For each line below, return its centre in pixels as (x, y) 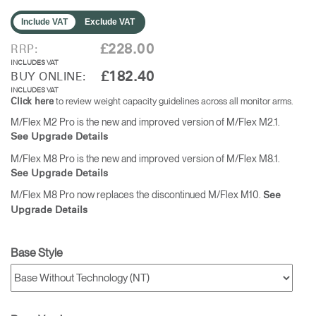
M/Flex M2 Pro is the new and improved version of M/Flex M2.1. (145, 122)
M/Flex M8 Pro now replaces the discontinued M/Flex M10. (137, 195)
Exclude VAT (110, 22)
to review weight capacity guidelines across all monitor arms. (173, 101)
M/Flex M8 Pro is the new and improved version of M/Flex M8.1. (145, 158)
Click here (32, 102)
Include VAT (44, 22)
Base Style (37, 253)
